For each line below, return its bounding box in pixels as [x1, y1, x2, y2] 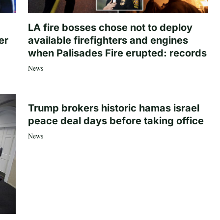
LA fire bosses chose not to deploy [27, 21, 192, 33]
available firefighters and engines [27, 34, 188, 46]
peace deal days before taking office [27, 114, 204, 127]
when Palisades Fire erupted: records [27, 47, 207, 59]
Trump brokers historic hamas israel [27, 102, 199, 114]
